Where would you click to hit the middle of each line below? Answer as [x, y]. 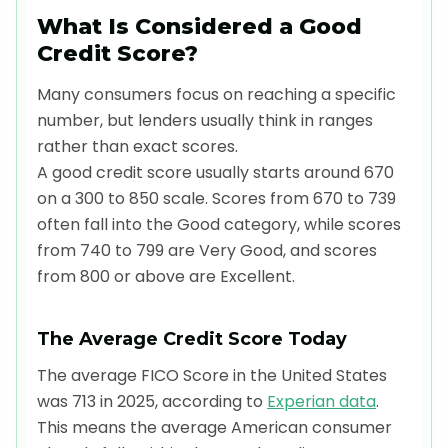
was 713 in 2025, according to [152, 401]
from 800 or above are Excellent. [166, 276]
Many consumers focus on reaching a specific [216, 94]
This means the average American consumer [214, 427]
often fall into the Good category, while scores [219, 224]
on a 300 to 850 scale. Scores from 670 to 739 [216, 198]
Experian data [321, 401]
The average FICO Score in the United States [212, 375]
